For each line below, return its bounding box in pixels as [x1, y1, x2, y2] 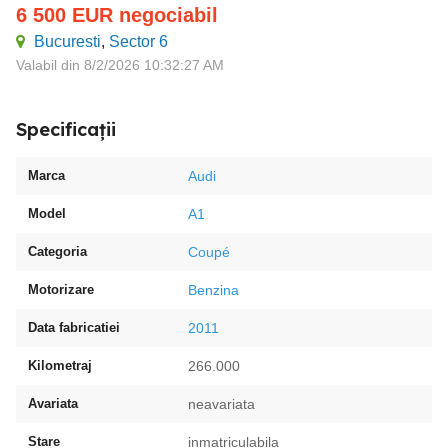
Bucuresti [34, 33, 101, 50]
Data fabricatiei [28, 320, 120, 335]
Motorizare [28, 282, 94, 297]
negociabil [119, 4, 218, 26]
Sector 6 [109, 33, 168, 50]
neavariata [188, 396, 255, 412]
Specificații [16, 118, 116, 141]
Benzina [188, 282, 239, 298]
